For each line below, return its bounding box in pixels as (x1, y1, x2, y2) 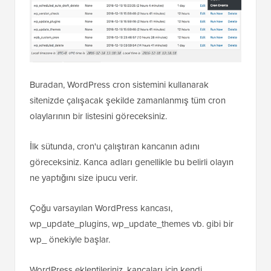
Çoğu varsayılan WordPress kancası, (30, 201, 172, 215)
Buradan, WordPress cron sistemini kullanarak (30, 78, 209, 91)
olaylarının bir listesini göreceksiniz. (30, 109, 167, 123)
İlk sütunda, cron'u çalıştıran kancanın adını (30, 140, 200, 153)
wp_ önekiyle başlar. (30, 233, 110, 246)
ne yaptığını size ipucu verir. (30, 171, 137, 184)
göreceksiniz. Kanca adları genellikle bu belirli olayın (30, 155, 233, 169)
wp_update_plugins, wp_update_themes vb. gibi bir (30, 217, 233, 230)
